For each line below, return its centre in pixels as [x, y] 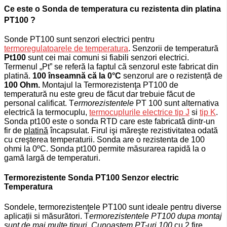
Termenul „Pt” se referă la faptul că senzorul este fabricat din [111, 67]
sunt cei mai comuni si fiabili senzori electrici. [107, 58]
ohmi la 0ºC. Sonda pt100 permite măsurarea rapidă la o [105, 149]
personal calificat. [36, 103]
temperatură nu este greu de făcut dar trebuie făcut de [100, 94]
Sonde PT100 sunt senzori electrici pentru [79, 40]
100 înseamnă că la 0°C [77, 76]
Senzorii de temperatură [175, 49]
